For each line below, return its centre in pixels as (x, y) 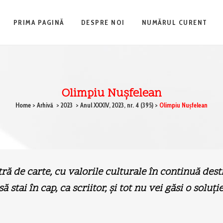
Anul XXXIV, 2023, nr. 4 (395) (117, 105)
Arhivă (45, 105)
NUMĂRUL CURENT (174, 22)
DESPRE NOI (103, 22)
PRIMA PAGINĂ (39, 22)
